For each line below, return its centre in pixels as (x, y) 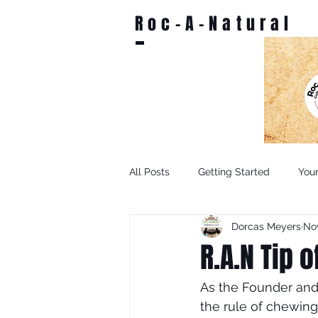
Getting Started (234, 171)
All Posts (149, 171)
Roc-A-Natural (214, 24)
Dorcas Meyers (266, 226)
